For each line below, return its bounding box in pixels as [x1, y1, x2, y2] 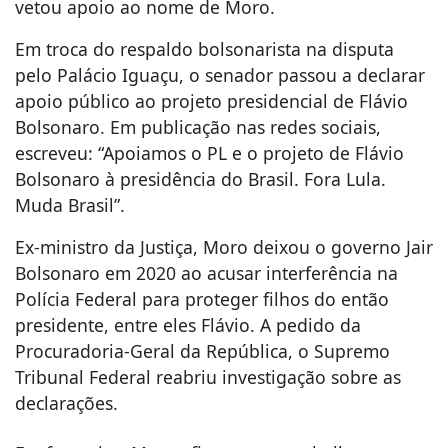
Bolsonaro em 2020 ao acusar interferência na [15, 260, 398, 285]
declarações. [15, 390, 118, 415]
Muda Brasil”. [15, 192, 125, 217]
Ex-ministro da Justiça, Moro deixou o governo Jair [15, 234, 433, 259]
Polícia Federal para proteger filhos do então [15, 286, 389, 311]
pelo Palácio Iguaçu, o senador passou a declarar [15, 62, 425, 87]
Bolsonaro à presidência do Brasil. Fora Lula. [15, 166, 386, 191]
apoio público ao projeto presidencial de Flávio [15, 88, 408, 113]
